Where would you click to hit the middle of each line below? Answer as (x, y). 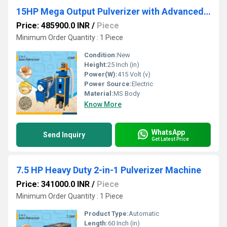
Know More (103, 104)
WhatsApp (168, 132)
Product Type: (106, 214)
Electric (142, 84)
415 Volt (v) (134, 74)
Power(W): (101, 74)
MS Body (127, 93)
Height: (96, 65)
